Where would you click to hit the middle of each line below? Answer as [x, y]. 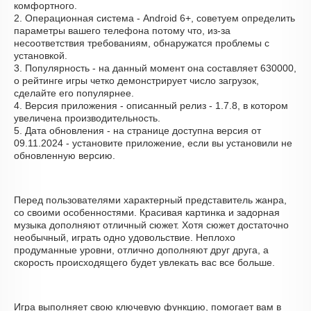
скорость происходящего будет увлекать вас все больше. [144, 262]
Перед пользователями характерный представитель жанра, [150, 200]
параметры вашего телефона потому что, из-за [122, 31]
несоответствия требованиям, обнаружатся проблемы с [142, 43]
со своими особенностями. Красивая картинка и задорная [147, 212]
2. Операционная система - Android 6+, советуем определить [154, 18]
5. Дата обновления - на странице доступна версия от [137, 131]
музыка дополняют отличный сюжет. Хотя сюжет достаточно [151, 225]
